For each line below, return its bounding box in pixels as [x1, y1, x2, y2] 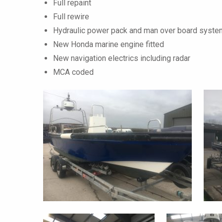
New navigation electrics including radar [53, 53, 190, 63]
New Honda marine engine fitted [53, 39, 164, 49]
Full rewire [53, 11, 89, 21]
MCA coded [53, 67, 94, 77]
